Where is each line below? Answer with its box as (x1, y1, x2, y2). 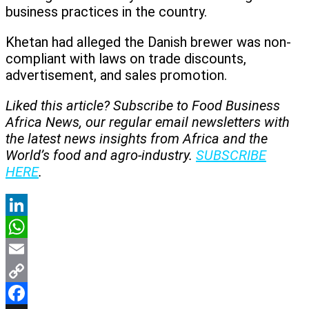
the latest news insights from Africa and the (6, 130, 268, 148)
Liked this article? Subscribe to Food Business (6, 97, 280, 114)
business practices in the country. (6, 3, 207, 21)
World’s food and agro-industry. (6, 147, 196, 164)
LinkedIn (6, 219, 56, 236)
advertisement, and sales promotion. (6, 67, 227, 84)
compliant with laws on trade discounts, (6, 50, 246, 68)
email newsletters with (155, 114, 290, 131)
